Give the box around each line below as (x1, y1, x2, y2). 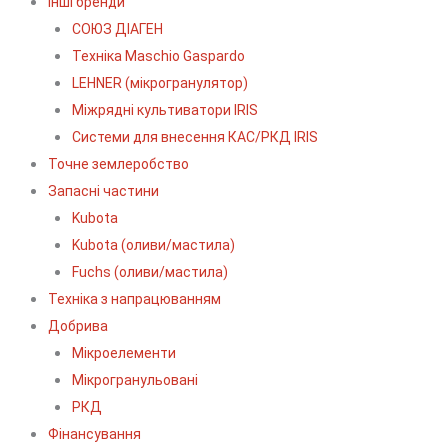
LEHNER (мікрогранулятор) (72, 75, 248, 91)
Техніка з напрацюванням (48, 291, 221, 307)
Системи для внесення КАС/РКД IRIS (72, 129, 318, 145)
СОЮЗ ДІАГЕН (72, 21, 163, 37)
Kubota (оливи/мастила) (72, 237, 235, 253)
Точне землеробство (48, 156, 189, 172)
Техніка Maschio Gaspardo (72, 48, 245, 64)
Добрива (48, 318, 108, 334)
